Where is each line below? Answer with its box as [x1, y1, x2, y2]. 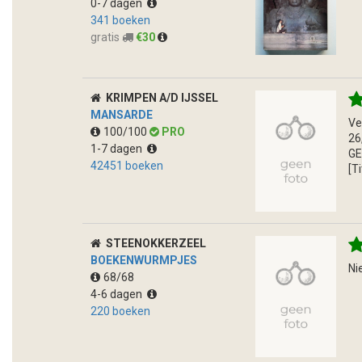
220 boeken [90, 304, 150, 318]
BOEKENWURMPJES [90, 253, 197, 267]
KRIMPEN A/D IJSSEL [106, 90, 218, 104]
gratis [90, 30, 122, 44]
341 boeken [90, 13, 150, 27]
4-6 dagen [90, 287, 147, 301]
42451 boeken [90, 158, 163, 172]
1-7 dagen [90, 141, 147, 155]
